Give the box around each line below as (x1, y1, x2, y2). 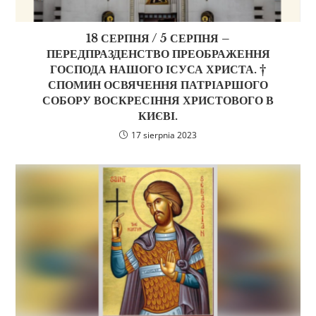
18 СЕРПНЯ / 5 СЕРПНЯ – (86, 31, 230, 46)
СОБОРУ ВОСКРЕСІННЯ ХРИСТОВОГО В (42, 93, 274, 108)
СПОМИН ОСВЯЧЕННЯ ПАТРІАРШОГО (48, 78, 268, 92)
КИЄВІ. (138, 109, 178, 123)
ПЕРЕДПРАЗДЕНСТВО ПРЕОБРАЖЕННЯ (46, 47, 270, 61)
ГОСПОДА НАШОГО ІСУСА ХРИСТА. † (50, 62, 266, 77)
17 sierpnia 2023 (131, 129, 197, 142)
